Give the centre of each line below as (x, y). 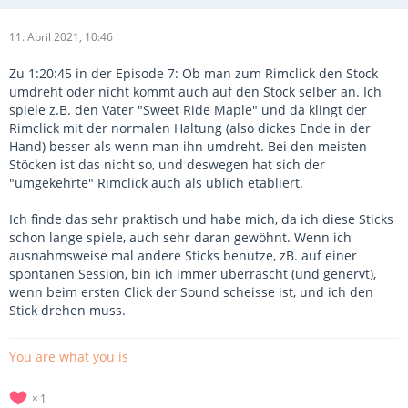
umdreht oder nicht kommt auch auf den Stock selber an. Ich (195, 92)
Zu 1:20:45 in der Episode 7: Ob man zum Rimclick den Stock (194, 73)
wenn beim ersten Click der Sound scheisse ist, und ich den (191, 292)
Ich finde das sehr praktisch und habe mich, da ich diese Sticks (201, 219)
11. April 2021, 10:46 (61, 37)
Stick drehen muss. (67, 310)
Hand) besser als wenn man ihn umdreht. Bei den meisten (188, 146)
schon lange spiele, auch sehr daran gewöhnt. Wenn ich (180, 237)
